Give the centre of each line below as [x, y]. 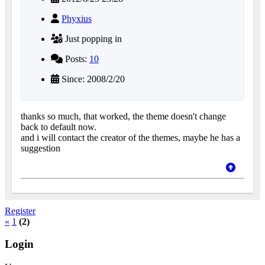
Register [20, 211]
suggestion [41, 148]
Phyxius [77, 18]
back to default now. [59, 127]
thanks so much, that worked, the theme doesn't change [123, 116]
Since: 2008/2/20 [92, 79]
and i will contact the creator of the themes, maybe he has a [130, 137]
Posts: [76, 59]
